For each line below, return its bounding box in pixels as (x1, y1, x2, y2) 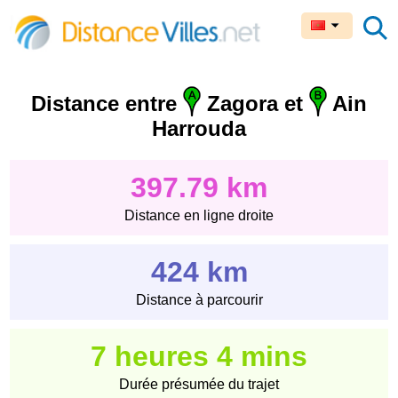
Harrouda (152, 116, 246, 141)
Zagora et (201, 92, 309, 116)
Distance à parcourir (135, 292, 263, 308)
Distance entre (31, 92, 183, 116)
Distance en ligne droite (124, 208, 274, 224)
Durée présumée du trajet (119, 377, 279, 393)
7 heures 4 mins (91, 340, 307, 373)
